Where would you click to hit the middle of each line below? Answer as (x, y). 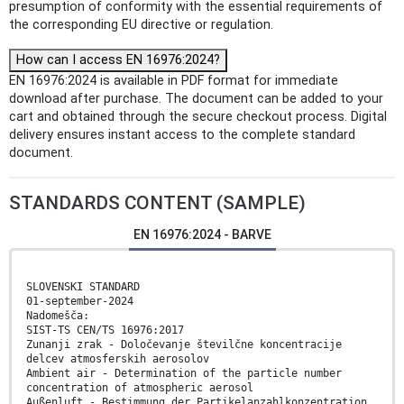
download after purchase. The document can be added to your (196, 99)
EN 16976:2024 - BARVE (202, 235)
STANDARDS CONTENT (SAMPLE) (157, 203)
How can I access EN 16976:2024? (118, 60)
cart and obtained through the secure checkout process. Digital (198, 117)
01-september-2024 (80, 302)
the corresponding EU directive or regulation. (141, 25)
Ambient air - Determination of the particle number (184, 374)
